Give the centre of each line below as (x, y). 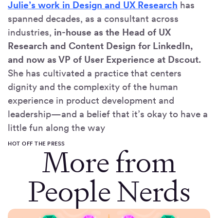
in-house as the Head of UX (112, 33)
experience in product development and (91, 101)
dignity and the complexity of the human (93, 87)
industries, (31, 33)
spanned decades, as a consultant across (93, 19)
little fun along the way (56, 128)
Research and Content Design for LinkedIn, (100, 46)
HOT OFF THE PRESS (36, 144)
